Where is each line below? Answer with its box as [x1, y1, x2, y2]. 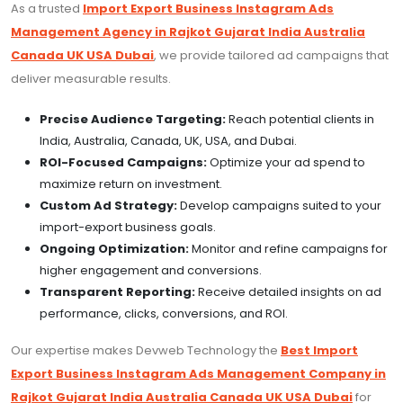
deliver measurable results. [11, 70, 174, 88]
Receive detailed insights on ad [195, 283, 381, 301]
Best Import [281, 342, 358, 360]
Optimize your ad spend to [207, 154, 365, 172]
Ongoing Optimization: [40, 240, 189, 258]
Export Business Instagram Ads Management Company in [11, 365, 386, 383]
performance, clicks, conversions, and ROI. [40, 305, 288, 323]
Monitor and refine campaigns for [189, 240, 388, 258]
